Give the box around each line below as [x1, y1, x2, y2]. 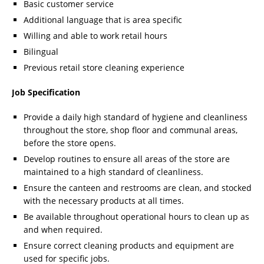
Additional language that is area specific [24, 14, 182, 26]
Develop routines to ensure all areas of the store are [24, 153, 230, 165]
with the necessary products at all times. [24, 195, 184, 207]
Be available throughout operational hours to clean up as [24, 211, 249, 223]
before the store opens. [24, 137, 116, 149]
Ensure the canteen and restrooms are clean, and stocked [24, 182, 252, 194]
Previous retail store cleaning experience [24, 62, 184, 74]
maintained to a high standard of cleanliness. [24, 166, 203, 178]
